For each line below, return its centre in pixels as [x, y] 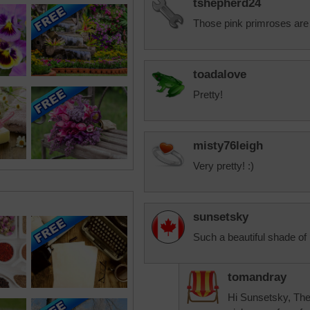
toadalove [220, 74]
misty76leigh [228, 146]
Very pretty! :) [224, 166]
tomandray [257, 277]
